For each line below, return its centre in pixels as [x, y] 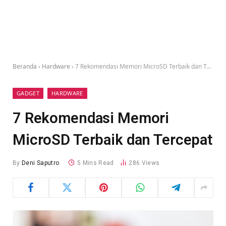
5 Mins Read [95, 163]
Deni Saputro [41, 163]
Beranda [25, 66]
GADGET [28, 93]
